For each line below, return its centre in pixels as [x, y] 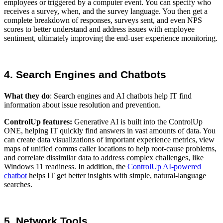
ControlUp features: [39, 121]
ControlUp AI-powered [164, 166]
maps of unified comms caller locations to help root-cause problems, [110, 148]
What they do [27, 96]
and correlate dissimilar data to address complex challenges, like [104, 157]
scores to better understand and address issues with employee [99, 29]
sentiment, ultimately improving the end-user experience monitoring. [111, 38]
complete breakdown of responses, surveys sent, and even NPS [103, 20]
